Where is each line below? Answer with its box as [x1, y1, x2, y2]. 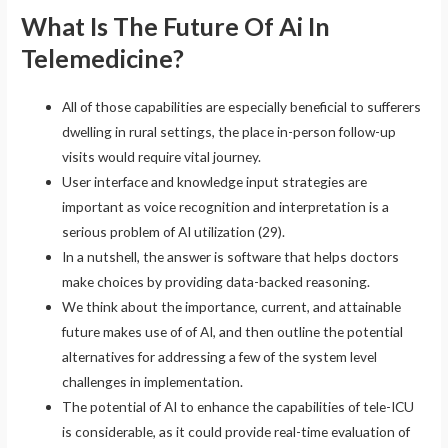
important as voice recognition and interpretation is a [62, 197, 390, 215]
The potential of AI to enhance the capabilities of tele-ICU [62, 397, 415, 415]
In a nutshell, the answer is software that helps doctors [62, 247, 400, 265]
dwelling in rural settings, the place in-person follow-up [62, 122, 397, 140]
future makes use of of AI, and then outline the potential [62, 322, 404, 340]
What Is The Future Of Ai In [21, 10, 331, 41]
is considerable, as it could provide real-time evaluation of [62, 422, 411, 440]
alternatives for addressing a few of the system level [62, 347, 378, 365]
